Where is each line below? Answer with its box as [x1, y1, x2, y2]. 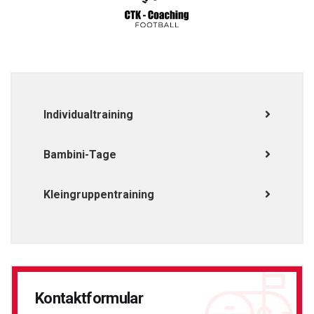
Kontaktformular [35, 289, 144, 308]
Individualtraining [43, 108, 133, 122]
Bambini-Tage [43, 148, 116, 162]
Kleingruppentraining [43, 188, 154, 202]
